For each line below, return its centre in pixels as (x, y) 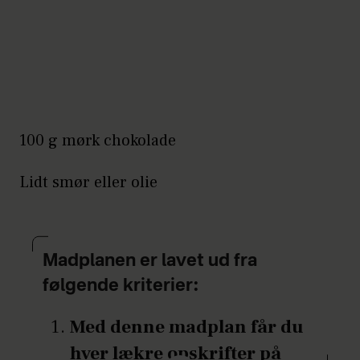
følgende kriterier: (121, 286)
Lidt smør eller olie (88, 183)
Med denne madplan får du (186, 327)
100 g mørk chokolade (98, 141)
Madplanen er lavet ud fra (150, 262)
